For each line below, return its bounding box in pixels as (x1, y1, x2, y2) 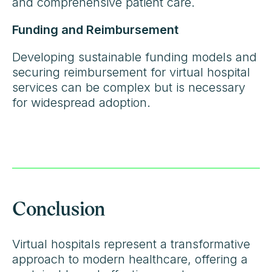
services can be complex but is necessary (12, 80, 245, 95)
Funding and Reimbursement (12, 22, 178, 37)
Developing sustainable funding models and (12, 49, 257, 64)
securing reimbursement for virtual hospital (12, 64, 250, 80)
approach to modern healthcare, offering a (12, 251, 248, 267)
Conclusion (12, 194, 106, 220)
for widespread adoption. (12, 95, 151, 110)
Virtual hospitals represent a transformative (12, 236, 250, 251)
